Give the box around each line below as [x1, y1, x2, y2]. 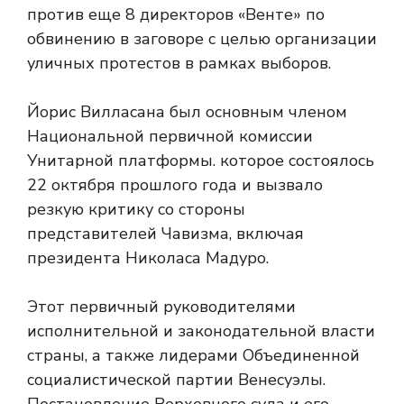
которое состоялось [220, 150, 374, 171]
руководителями [163, 296, 296, 317]
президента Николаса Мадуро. [27, 247, 269, 269]
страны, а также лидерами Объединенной [27, 344, 360, 366]
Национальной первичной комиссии [27, 125, 313, 147]
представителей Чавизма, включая [27, 223, 304, 244]
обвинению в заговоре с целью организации [27, 28, 377, 50]
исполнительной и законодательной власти [27, 320, 375, 342]
